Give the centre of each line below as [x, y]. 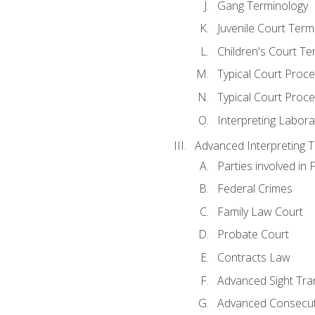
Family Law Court [260, 211]
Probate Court [253, 234]
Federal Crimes [255, 189]
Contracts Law [253, 257]
